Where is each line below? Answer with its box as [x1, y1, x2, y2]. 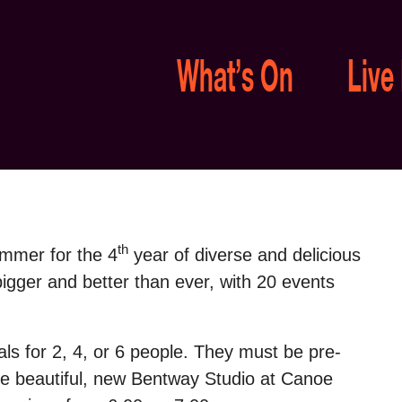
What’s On [177, 57, 293, 104]
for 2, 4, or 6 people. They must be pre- [20, 341, 341, 362]
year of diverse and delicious [128, 244, 361, 265]
